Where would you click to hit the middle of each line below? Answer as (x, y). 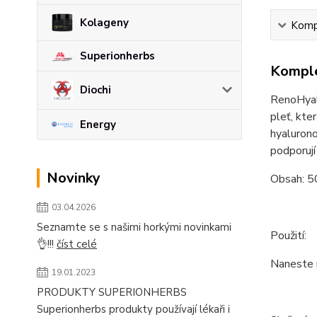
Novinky (74, 178)
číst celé (77, 244)
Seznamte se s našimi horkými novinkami (134, 227)
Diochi (96, 90)
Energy (98, 125)
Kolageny (104, 22)
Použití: (288, 236)
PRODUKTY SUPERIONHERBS (112, 293)
